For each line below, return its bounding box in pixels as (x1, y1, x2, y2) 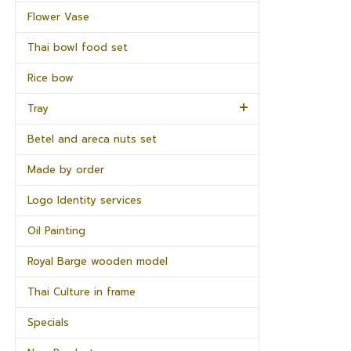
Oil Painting (27, 223, 85, 238)
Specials (27, 315, 69, 330)
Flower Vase (27, 9, 89, 24)
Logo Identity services (27, 193, 142, 208)
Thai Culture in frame (27, 284, 136, 299)
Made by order (27, 162, 104, 177)
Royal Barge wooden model (27, 254, 168, 269)
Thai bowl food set (27, 40, 128, 55)
